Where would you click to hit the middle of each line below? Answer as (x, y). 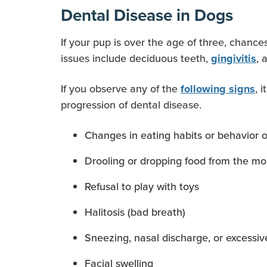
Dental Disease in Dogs (147, 16)
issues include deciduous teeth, (136, 59)
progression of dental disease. (131, 105)
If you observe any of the (121, 89)
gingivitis (234, 59)
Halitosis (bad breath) (135, 212)
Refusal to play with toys (142, 187)
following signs (218, 89)
